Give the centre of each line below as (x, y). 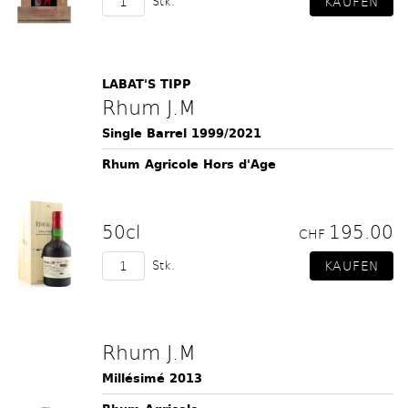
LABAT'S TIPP (147, 84)
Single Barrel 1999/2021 (182, 133)
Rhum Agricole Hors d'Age (189, 164)
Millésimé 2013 (152, 378)
